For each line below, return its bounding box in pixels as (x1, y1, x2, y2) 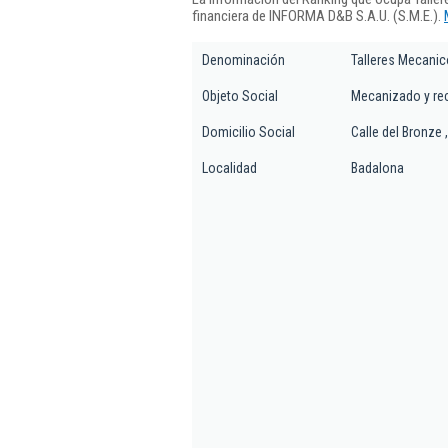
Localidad (202, 160, 257, 176)
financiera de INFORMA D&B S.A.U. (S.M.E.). (192, 6, 444, 25)
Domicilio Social (202, 124, 295, 140)
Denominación (202, 52, 285, 68)
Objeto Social (202, 88, 278, 104)
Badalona (351, 160, 404, 176)
